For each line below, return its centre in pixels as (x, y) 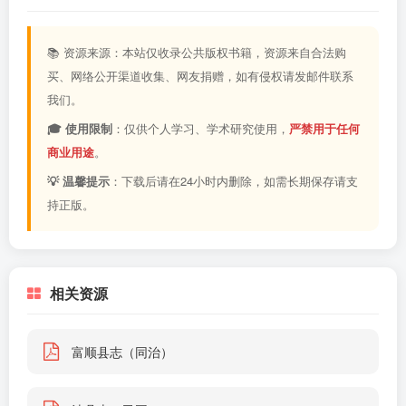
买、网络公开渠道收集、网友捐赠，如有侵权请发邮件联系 (200, 76)
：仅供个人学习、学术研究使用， (201, 128)
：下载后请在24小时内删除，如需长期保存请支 (234, 181)
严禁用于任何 (324, 128)
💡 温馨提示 (78, 181)
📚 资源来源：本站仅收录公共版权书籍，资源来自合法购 (197, 52)
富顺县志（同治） (122, 352)
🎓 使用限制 (80, 128)
